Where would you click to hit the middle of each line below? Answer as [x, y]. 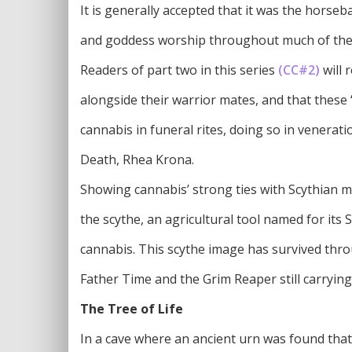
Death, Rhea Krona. [137, 159]
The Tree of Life [132, 308]
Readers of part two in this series [179, 70]
